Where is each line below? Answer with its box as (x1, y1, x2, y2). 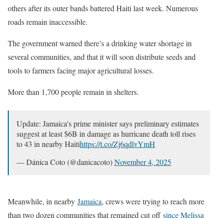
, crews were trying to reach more (102, 196, 204, 206)
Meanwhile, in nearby (8, 196, 77, 206)
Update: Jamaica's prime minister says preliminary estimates (17, 118, 199, 128)
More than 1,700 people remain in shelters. (8, 86, 139, 97)
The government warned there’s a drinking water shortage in (8, 37, 192, 48)
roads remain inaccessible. (8, 16, 88, 27)
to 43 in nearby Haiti (17, 138, 80, 149)
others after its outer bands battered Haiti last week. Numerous (8, 2, 198, 13)
